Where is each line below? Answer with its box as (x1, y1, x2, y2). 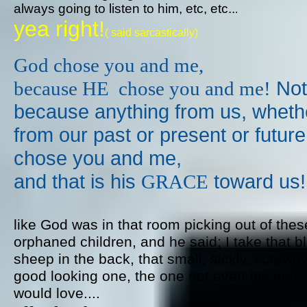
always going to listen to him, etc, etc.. (14, 1, 235, 16)
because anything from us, (14, 100, 252, 123)
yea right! (14, 16, 105, 41)
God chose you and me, (14, 54, 204, 76)
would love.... (14, 285, 104, 302)
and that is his (14, 170, 141, 193)
